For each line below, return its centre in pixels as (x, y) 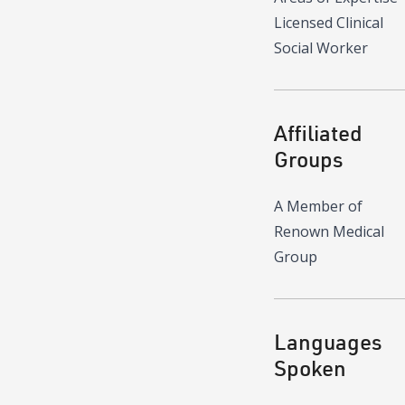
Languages (328, 342)
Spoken (310, 368)
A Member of (318, 207)
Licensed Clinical (329, 23)
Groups (309, 159)
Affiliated (318, 133)
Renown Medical (329, 232)
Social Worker (321, 48)
